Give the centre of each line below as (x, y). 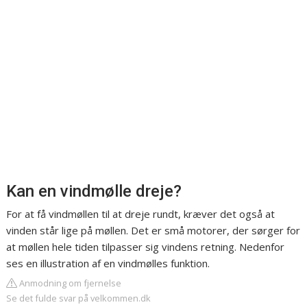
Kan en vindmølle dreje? (94, 192)
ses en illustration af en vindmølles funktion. (108, 263)
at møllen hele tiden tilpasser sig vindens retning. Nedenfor (146, 247)
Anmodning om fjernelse (70, 283)
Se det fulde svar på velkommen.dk (79, 298)
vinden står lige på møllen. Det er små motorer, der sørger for (153, 231)
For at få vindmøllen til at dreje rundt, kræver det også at (141, 214)
